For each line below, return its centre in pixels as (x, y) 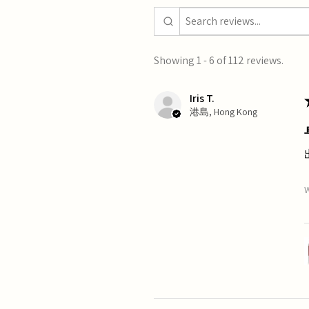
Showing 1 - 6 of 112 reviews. (219, 61)
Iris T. (202, 99)
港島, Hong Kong (223, 112)
